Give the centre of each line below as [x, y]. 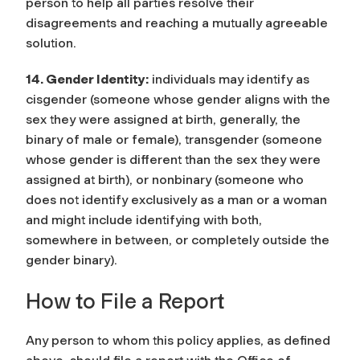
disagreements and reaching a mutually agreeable [177, 22]
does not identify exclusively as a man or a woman [176, 199]
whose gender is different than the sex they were [173, 159]
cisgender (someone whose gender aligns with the [178, 99]
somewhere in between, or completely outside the [178, 239]
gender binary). [72, 260]
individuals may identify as [229, 79]
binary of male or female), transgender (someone [174, 139]
